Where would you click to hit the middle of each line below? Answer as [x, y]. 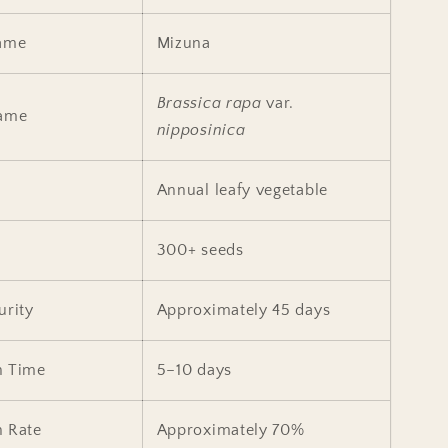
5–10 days [194, 369]
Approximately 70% [230, 429]
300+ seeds [200, 249]
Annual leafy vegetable [242, 189]
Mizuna [183, 42]
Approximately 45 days [243, 309]
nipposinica [201, 129]
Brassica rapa [209, 102]
